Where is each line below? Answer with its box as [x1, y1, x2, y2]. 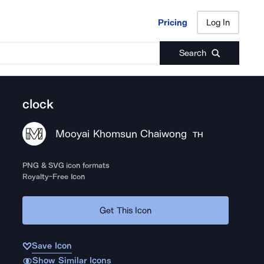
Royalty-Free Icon [22, 172, 85, 181]
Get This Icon [100, 204, 152, 216]
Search [179, 48, 206, 58]
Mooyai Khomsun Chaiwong [55, 127, 187, 140]
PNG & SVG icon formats [22, 161, 110, 170]
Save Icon [32, 240, 72, 251]
